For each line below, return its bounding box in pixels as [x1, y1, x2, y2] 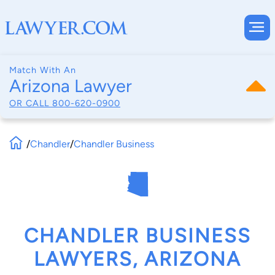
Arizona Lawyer [9, 76, 132, 96]
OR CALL [9, 97, 52, 109]
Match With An [9, 64, 76, 76]
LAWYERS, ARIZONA [34, 247, 241, 271]
